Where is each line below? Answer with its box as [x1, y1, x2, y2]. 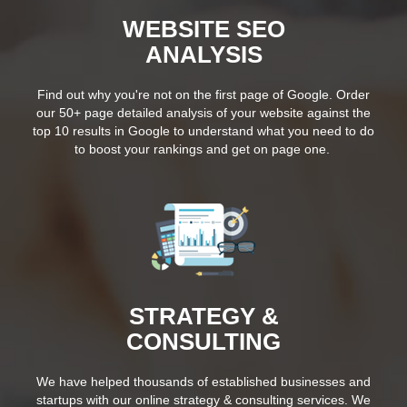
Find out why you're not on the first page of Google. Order [37, 86, 370, 102]
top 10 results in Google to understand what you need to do [33, 123, 374, 138]
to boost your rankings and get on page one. [74, 141, 333, 156]
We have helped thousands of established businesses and [36, 373, 371, 389]
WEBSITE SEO [122, 15, 285, 43]
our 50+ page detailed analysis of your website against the [36, 104, 371, 120]
